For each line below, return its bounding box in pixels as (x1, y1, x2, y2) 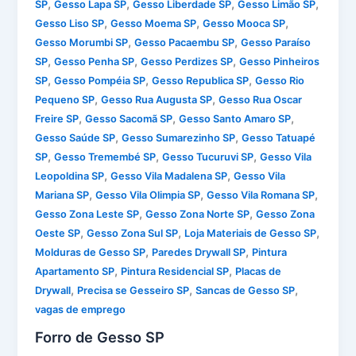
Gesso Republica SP (152, 74, 250, 87)
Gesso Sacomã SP (85, 112, 173, 125)
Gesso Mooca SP (203, 17, 286, 29)
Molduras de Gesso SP (35, 246, 146, 258)
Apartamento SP (35, 265, 115, 277)
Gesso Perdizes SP (141, 55, 234, 68)
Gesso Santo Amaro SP (179, 112, 292, 125)
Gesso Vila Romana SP (207, 188, 315, 201)
